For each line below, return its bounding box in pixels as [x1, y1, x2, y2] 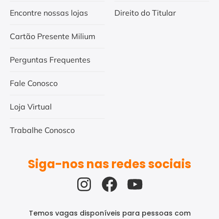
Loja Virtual [10, 101, 52, 111]
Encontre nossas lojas [10, 7, 88, 18]
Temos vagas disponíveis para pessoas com [28, 208, 191, 218]
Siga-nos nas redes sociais [28, 155, 191, 172]
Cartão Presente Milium [10, 31, 95, 41]
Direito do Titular [114, 7, 176, 18]
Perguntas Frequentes [10, 54, 90, 65]
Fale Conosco [10, 78, 58, 88]
